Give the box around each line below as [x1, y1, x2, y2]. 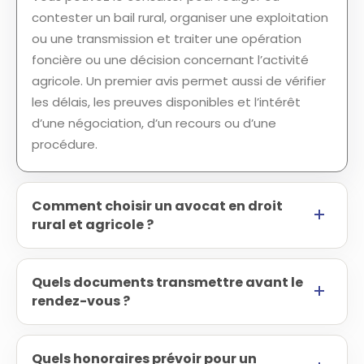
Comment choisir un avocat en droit [32, 197, 283, 215]
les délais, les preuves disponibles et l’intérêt [32, 93, 301, 110]
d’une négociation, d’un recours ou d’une [32, 115, 276, 132]
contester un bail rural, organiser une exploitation [32, 9, 328, 26]
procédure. [32, 136, 97, 153]
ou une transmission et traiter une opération [32, 30, 301, 47]
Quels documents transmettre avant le [32, 273, 303, 292]
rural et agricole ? [32, 215, 154, 234]
